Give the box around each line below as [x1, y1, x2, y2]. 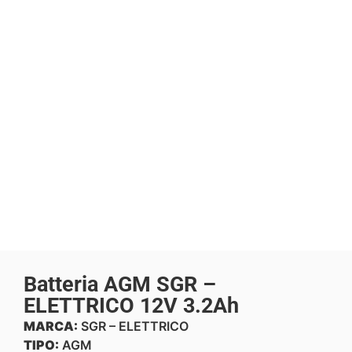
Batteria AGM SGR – [24, 272, 216, 298]
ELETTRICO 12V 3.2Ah [24, 293, 239, 319]
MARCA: [24, 318, 78, 335]
